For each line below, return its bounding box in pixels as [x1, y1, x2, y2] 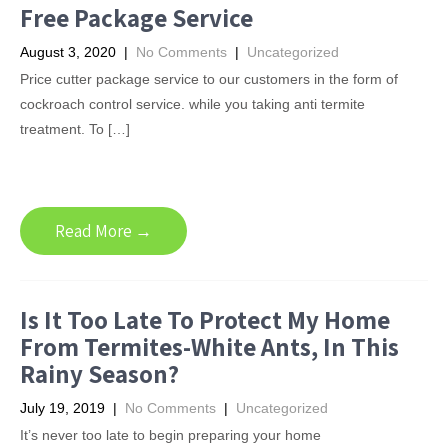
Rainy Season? [20, 357, 179, 390]
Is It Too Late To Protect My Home [20, 303, 390, 336]
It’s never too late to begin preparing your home [20, 427, 321, 443]
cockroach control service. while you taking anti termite [20, 96, 365, 112]
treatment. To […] [20, 121, 130, 137]
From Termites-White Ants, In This [20, 330, 399, 363]
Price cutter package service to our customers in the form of [20, 71, 398, 87]
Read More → [55, 220, 152, 242]
